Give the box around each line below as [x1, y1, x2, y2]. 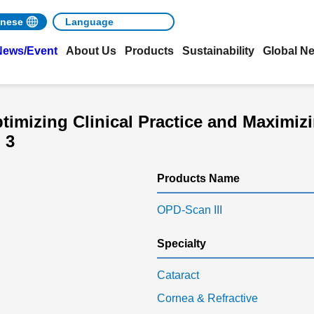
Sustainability [182, 45, 254, 57]
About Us [66, 45, 116, 57]
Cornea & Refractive [157, 292, 258, 304]
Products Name [157, 172, 240, 184]
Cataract [157, 269, 199, 281]
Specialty [157, 238, 206, 250]
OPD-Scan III [157, 204, 222, 216]
